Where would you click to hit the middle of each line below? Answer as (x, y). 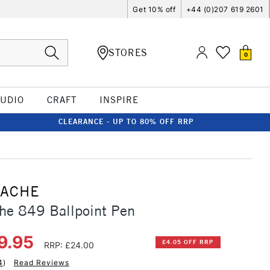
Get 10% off (154, 9)
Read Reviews (41, 262)
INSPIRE (119, 100)
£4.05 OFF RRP (188, 242)
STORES (128, 52)
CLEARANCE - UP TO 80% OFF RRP (126, 121)
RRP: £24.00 (69, 245)
